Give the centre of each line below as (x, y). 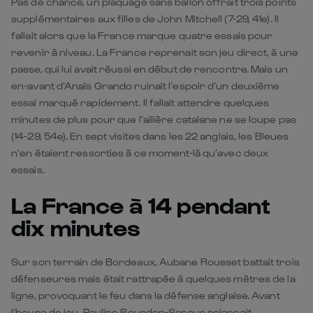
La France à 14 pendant (141, 205)
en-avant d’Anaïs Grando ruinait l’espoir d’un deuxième (146, 86)
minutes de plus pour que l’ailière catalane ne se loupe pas (154, 119)
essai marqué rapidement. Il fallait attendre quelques (140, 103)
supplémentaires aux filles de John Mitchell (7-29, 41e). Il (145, 19)
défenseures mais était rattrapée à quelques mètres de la (153, 279)
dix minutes (76, 227)
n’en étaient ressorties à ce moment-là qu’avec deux (140, 153)
